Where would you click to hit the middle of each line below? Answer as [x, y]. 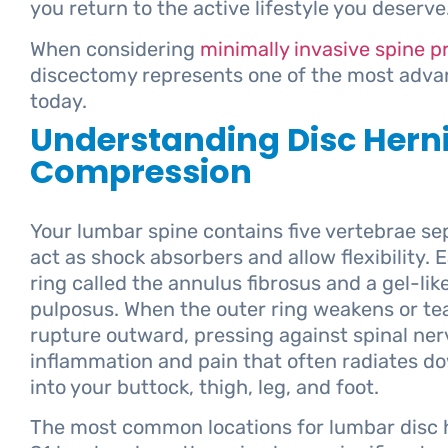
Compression [141, 171]
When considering [112, 48]
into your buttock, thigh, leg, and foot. [204, 386]
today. [58, 100]
